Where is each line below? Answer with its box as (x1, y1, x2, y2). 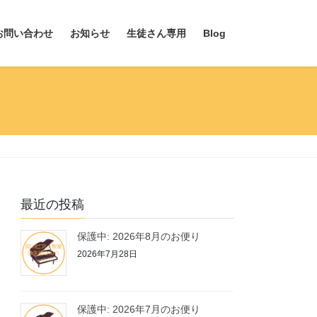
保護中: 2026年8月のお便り (77, 231, 201, 243)
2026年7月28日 (77, 248, 138, 259)
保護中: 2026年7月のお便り (77, 303, 201, 315)
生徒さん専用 (127, 28, 186, 39)
